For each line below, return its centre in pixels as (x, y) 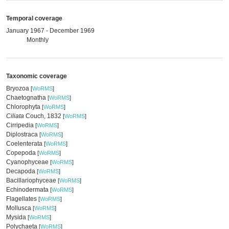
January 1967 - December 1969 (50, 31)
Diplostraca (23, 134)
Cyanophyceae (28, 162)
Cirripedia (21, 125)
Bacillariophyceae (32, 180)
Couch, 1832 (43, 116)
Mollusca (19, 208)
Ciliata (15, 116)
